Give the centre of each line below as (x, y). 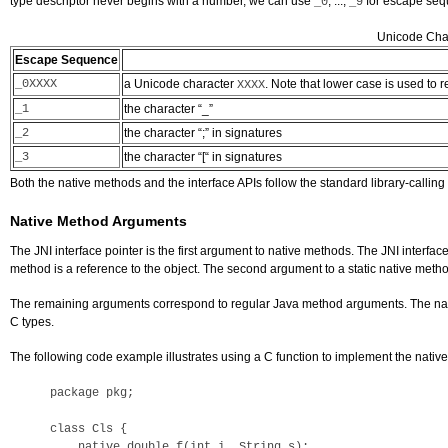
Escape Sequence (66, 60)
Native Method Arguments (98, 221)
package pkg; (95, 393)
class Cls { (88, 429)
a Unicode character (180, 84)
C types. (32, 322)
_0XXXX (36, 84)
